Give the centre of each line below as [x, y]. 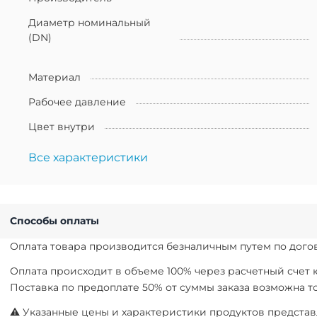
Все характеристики [88, 157]
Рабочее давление [77, 102]
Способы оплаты [57, 220]
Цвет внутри [62, 126]
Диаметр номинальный [90, 22]
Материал [54, 77]
